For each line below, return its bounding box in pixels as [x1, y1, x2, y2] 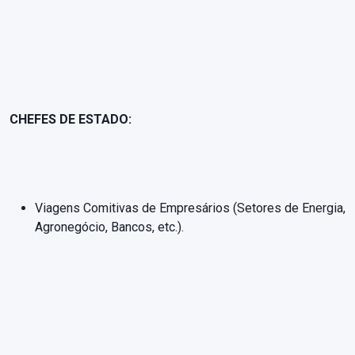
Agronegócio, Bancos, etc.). [35, 219, 184, 235]
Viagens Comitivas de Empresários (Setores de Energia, [35, 200, 345, 216]
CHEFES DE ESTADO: [10, 111, 135, 127]
